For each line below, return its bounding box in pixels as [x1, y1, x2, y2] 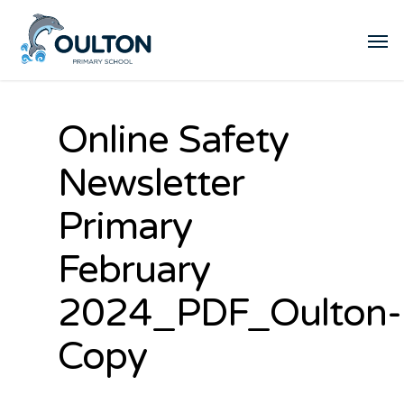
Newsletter [58, 161, 244, 207]
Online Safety [58, 117, 289, 163]
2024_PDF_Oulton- [58, 290, 401, 336]
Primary [58, 204, 192, 250]
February [58, 247, 210, 293]
